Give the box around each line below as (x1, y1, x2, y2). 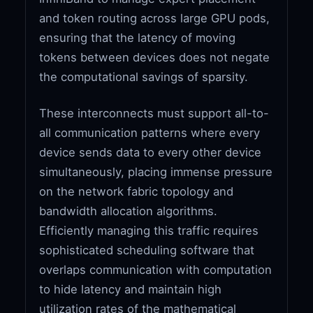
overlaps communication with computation (39, 262, 272, 277)
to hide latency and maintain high (39, 282, 222, 296)
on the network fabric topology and (39, 184, 234, 198)
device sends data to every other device (39, 145, 262, 159)
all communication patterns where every (39, 125, 261, 140)
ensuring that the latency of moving (39, 30, 236, 45)
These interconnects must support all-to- (39, 105, 270, 120)
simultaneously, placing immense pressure (39, 164, 273, 179)
